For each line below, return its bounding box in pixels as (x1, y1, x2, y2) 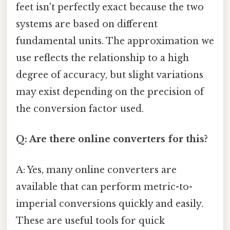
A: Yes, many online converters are (16, 164, 177, 176)
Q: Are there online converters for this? (16, 133, 208, 145)
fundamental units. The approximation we (16, 35, 214, 47)
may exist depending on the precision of (16, 86, 204, 98)
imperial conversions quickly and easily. (16, 198, 203, 209)
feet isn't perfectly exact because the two (16, 2, 204, 13)
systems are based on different (16, 18, 158, 30)
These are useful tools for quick (16, 215, 165, 226)
